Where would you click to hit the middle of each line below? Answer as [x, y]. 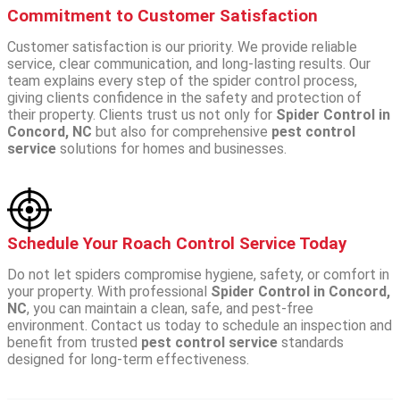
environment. [49, 325]
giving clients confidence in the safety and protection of [184, 97]
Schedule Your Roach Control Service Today [177, 243]
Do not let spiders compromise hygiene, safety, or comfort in [198, 274]
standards [311, 342]
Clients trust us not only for [187, 114]
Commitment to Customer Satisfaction [162, 16]
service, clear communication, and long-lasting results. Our [189, 63]
